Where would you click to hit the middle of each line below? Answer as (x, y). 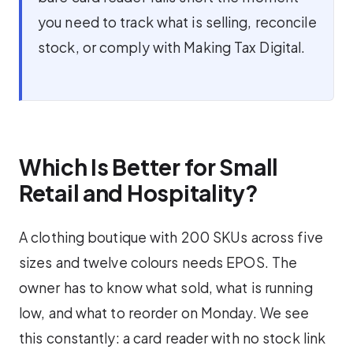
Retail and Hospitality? (139, 192)
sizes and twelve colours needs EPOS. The (158, 262)
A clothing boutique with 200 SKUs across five (171, 237)
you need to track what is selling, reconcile (177, 22)
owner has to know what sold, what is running (166, 287)
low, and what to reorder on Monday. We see (164, 312)
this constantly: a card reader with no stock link (173, 338)
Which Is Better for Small (149, 166)
